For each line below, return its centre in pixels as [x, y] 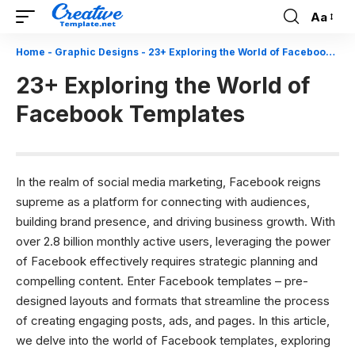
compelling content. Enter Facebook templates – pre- [162, 281]
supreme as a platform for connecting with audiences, [163, 202]
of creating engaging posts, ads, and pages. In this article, [173, 321]
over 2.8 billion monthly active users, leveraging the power [173, 241]
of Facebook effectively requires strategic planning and [167, 261]
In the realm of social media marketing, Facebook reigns [168, 182]
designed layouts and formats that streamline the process [173, 301]
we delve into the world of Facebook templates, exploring [173, 340]
